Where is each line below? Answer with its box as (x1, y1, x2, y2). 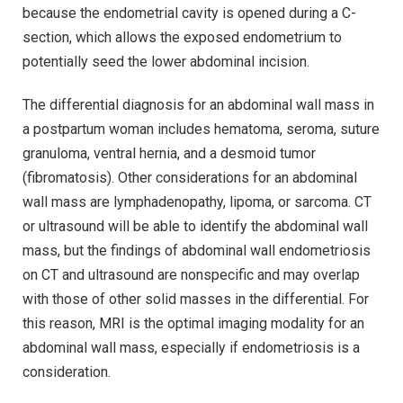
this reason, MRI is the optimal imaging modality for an (22, 314, 364, 332)
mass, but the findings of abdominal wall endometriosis (22, 241, 371, 259)
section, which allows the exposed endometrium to (22, 28, 342, 46)
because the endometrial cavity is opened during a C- (22, 4, 356, 22)
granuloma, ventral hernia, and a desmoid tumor (22, 144, 316, 162)
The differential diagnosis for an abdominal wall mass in (22, 95, 374, 113)
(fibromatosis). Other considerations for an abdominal (22, 168, 357, 186)
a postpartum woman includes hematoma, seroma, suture (22, 120, 380, 138)
